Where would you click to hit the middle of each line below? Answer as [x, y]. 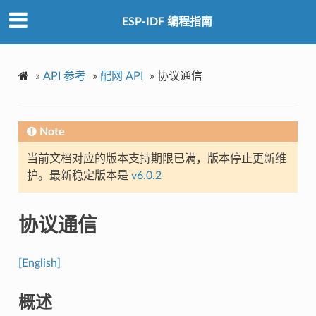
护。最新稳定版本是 [79, 175]
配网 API [121, 76]
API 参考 [64, 76]
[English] [39, 263]
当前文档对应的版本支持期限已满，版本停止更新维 [156, 158]
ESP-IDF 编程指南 [167, 22]
